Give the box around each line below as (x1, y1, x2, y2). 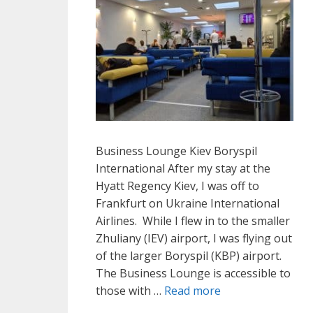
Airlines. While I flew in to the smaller (96, 213, 290, 229)
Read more (164, 283, 221, 299)
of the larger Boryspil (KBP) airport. (96, 248, 284, 264)
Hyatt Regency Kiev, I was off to (96, 178, 259, 194)
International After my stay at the (96, 161, 270, 177)
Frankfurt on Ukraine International (96, 196, 279, 212)
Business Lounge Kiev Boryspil (96, 143, 257, 159)
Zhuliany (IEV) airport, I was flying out (96, 231, 292, 247)
